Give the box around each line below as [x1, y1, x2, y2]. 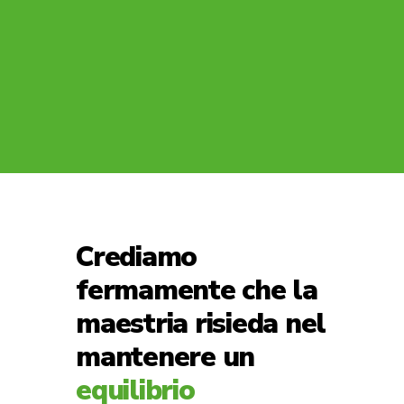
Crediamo [76, 238, 197, 276]
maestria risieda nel [76, 305, 326, 343]
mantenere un [76, 338, 255, 376]
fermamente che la [76, 271, 317, 309]
